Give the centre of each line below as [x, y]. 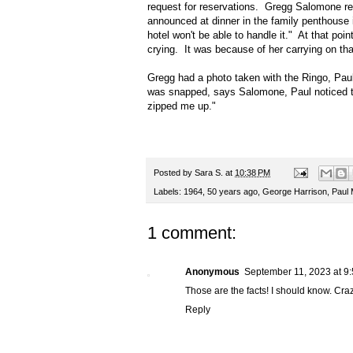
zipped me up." [182, 106]
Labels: [169, 192]
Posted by [174, 172]
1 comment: [192, 233]
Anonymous [212, 272]
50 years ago [232, 192]
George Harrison [295, 192]
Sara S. [209, 172]
